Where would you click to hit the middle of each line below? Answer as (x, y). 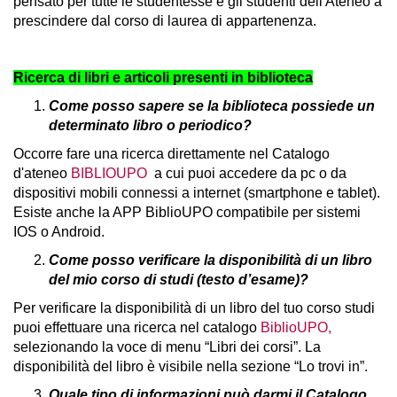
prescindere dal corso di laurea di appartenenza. (165, 21)
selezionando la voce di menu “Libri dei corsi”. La (167, 347)
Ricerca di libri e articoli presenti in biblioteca (163, 78)
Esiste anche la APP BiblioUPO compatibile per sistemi (187, 212)
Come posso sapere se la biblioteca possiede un (212, 106)
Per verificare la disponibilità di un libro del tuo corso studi (194, 308)
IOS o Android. (59, 232)
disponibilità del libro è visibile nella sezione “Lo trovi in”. (191, 366)
